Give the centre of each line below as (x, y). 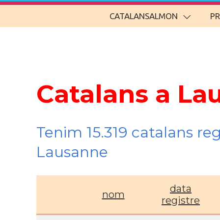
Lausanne (72, 152)
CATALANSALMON (143, 16)
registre (181, 200)
